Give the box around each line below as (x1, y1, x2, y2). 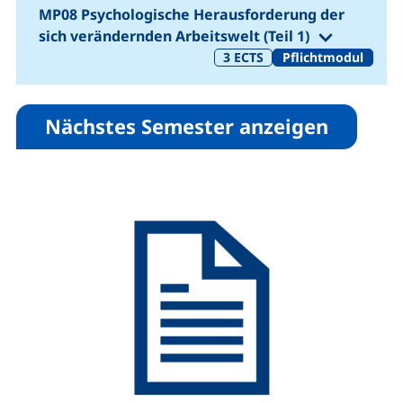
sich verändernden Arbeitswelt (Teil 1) (39, 26, 309, 46)
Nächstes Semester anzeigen (45, 112, 328, 139)
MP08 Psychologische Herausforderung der (39, 4, 345, 24)
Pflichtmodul (282, 49, 363, 66)
